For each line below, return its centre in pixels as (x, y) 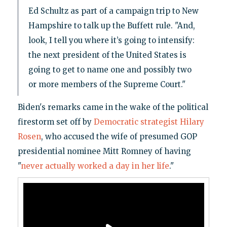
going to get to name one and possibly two (110, 70)
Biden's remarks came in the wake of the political (113, 107)
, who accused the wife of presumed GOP (119, 137)
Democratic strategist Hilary (149, 122)
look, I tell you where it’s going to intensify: (111, 41)
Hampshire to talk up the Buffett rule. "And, (111, 26)
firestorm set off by (55, 122)
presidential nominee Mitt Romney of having (104, 152)
